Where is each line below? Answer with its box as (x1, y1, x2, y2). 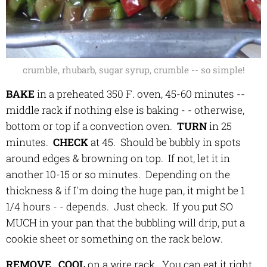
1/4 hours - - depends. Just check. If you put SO (6, 199, 233, 213)
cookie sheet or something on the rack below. (6, 231, 228, 246)
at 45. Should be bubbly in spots (88, 135, 241, 149)
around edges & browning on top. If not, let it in (6, 151, 230, 165)
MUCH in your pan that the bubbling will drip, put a (6, 215, 245, 229)
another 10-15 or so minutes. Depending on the (6, 167, 230, 181)
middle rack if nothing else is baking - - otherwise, (6, 103, 244, 117)
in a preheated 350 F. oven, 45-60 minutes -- (35, 86, 245, 101)
